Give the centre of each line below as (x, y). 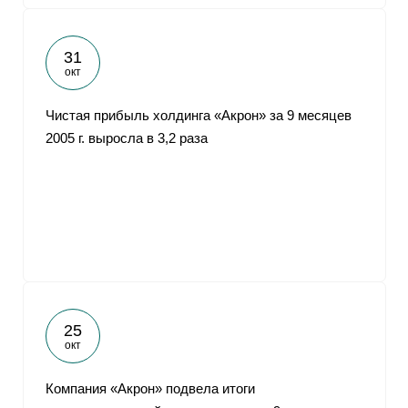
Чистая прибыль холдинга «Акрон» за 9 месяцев (199, 115)
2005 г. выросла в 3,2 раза (127, 138)
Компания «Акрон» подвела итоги (150, 388)
